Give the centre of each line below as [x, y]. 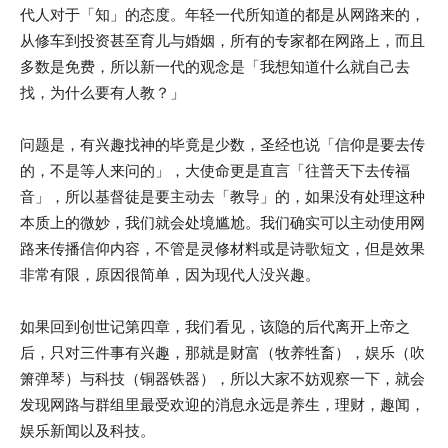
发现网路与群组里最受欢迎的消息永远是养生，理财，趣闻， [222, 404]
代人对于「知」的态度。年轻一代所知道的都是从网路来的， [222, 14]
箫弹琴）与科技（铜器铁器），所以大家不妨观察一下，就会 [222, 378]
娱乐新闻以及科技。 [87, 430]
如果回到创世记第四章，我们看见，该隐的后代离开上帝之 [215, 326]
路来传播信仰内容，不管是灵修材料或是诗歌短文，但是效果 [222, 248]
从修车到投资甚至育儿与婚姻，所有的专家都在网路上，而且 [222, 40]
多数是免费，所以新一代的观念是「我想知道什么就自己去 [215, 66]
